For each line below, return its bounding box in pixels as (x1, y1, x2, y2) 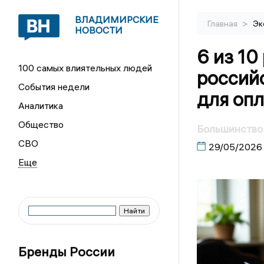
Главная (207, 18, 239, 29)
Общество (18, 118, 64, 130)
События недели (18, 81, 90, 93)
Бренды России (18, 243, 115, 260)
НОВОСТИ (75, 24, 123, 36)
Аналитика (18, 100, 64, 111)
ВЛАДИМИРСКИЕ (75, 14, 159, 25)
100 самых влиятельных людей (18, 62, 153, 74)
